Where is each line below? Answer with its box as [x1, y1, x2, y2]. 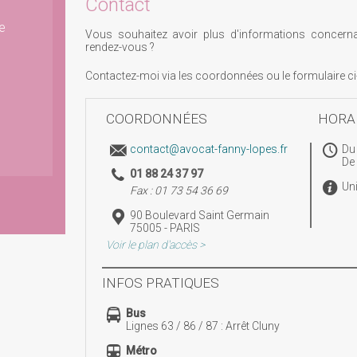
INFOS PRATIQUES [101, 275, 219, 291]
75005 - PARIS [130, 222, 200, 234]
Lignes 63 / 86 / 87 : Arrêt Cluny [125, 320, 280, 332]
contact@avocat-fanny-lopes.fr [130, 143, 288, 155]
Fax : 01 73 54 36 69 [130, 184, 228, 197]
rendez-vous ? [85, 41, 155, 53]
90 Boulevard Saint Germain [130, 209, 269, 222]
